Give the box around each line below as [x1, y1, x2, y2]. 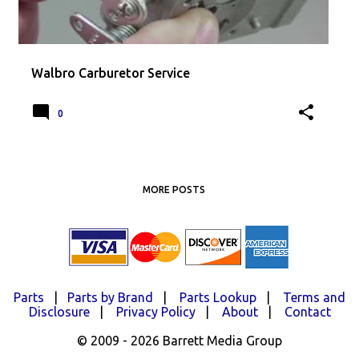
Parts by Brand [67, 290, 153, 305]
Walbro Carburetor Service [31, 66, 190, 81]
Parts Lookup [179, 290, 256, 305]
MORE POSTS [142, 184, 205, 196]
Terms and [283, 290, 345, 305]
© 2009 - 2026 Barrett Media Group [77, 333, 282, 349]
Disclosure [28, 305, 90, 320]
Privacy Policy [115, 305, 196, 320]
